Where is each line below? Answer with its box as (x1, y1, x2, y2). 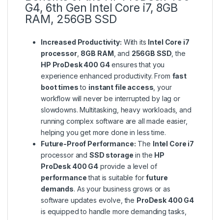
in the (133, 151, 155, 160)
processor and (41, 151, 90, 160)
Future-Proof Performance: (41, 139, 136, 148)
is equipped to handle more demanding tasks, (41, 207, 187, 216)
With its (121, 38, 148, 47)
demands (41, 185, 74, 193)
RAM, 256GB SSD (25, 12, 117, 27)
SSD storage (89, 151, 134, 160)
